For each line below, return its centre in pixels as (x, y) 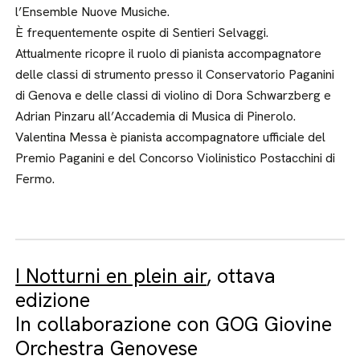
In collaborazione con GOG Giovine (174, 324)
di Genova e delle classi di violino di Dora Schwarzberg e (174, 95)
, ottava (241, 276)
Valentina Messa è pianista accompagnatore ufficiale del (171, 137)
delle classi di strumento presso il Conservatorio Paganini (175, 74)
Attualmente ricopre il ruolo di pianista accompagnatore (169, 53)
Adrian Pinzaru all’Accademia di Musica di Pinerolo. (156, 116)
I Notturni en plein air (111, 276)
